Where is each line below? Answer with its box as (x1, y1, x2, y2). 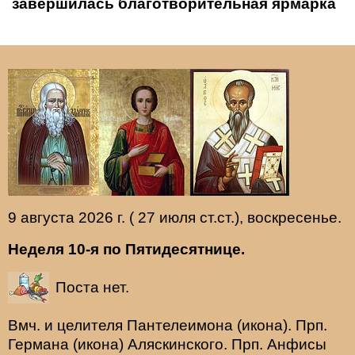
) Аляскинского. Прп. (119, 336, 267, 353)
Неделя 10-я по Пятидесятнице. (8, 241, 245, 258)
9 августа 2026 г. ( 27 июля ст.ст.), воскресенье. (8, 209, 342, 227)
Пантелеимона (127, 317, 233, 334)
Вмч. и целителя (8, 317, 127, 334)
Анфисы (267, 336, 326, 353)
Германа (8, 336, 69, 353)
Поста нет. (55, 279, 129, 296)
